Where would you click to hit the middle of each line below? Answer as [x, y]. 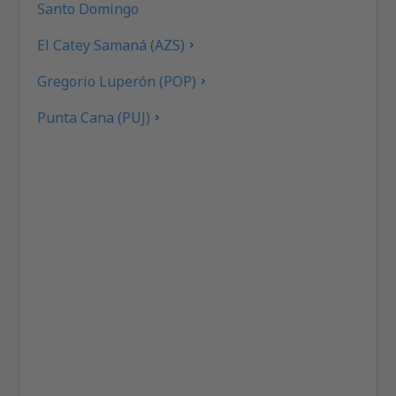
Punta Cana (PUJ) [94, 117]
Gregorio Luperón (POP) [117, 81]
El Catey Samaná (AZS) [111, 45]
